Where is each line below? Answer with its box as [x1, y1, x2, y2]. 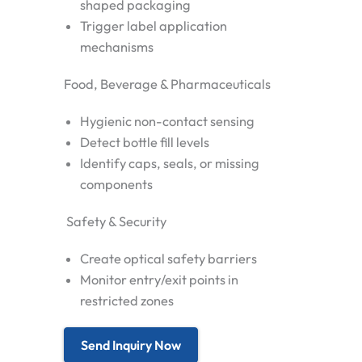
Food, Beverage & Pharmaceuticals [64, 75, 271, 92]
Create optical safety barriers [80, 250, 257, 267]
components [80, 175, 153, 192]
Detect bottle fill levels [80, 133, 209, 150]
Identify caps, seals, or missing [80, 154, 259, 171]
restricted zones [80, 292, 174, 309]
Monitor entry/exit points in [80, 271, 238, 288]
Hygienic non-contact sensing [80, 112, 255, 129]
